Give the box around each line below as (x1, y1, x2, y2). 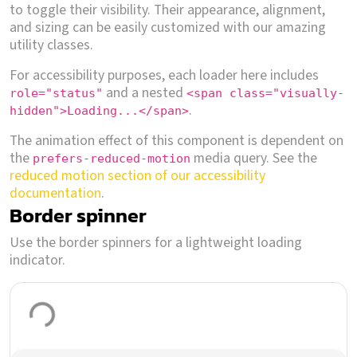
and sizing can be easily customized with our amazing (10, 17, 326, 37)
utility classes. (10, 34, 93, 55)
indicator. (10, 249, 65, 270)
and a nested (103, 82, 186, 103)
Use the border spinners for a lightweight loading (10, 232, 302, 253)
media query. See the (190, 147, 317, 168)
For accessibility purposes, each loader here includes (10, 65, 319, 85)
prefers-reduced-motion (33, 151, 190, 166)
